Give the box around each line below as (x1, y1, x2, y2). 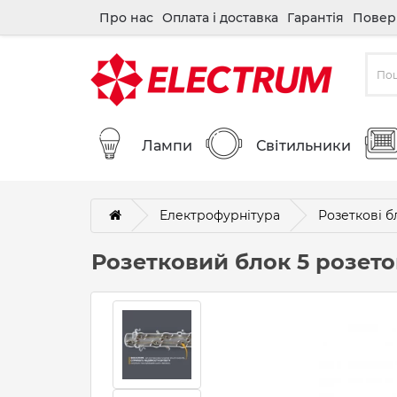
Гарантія (287, 10, 344, 26)
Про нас (99, 10, 153, 26)
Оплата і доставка (162, 10, 278, 26)
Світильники (256, 136, 351, 154)
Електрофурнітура (160, 207, 280, 223)
